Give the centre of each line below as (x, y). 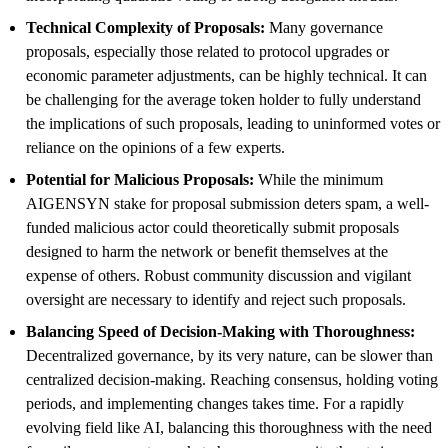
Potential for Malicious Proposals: (140, 179)
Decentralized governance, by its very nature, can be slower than (229, 355)
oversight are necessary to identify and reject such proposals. (216, 299)
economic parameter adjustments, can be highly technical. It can (226, 75)
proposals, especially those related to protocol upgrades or (207, 51)
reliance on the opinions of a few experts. (155, 147)
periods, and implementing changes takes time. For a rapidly (215, 403)
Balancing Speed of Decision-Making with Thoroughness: (220, 331)
